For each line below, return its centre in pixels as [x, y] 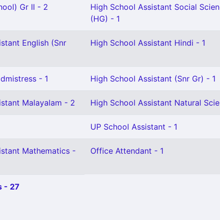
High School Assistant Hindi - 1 [148, 43]
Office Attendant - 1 [127, 151]
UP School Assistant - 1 [134, 127]
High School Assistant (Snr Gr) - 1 [153, 79]
